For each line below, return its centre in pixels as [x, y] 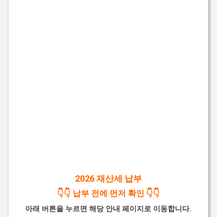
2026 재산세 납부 [108, 178]
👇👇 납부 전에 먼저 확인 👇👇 [108, 193]
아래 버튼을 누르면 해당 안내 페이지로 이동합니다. [108, 209]
